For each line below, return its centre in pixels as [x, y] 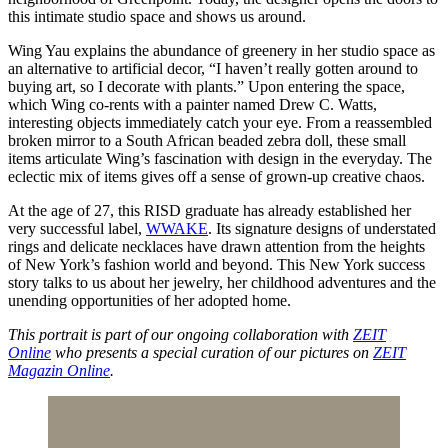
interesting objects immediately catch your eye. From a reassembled [220, 122]
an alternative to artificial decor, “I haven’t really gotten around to [213, 68]
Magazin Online [59, 370]
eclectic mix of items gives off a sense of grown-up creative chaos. [216, 176]
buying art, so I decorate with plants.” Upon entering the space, [206, 86]
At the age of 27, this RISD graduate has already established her [209, 210]
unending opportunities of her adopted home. [149, 300]
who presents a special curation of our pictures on [212, 352]
